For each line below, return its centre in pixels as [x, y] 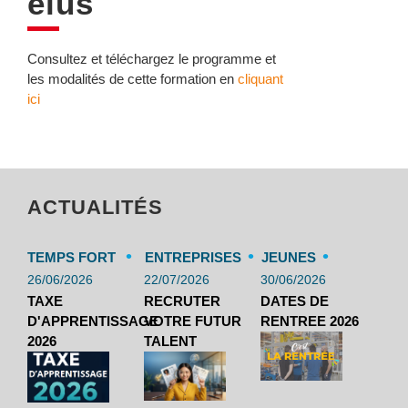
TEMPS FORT [71, 257]
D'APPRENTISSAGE [92, 321]
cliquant [258, 79]
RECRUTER [182, 301]
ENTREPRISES [193, 257]
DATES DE [295, 301]
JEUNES [289, 257]
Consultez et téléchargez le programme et [151, 59]
